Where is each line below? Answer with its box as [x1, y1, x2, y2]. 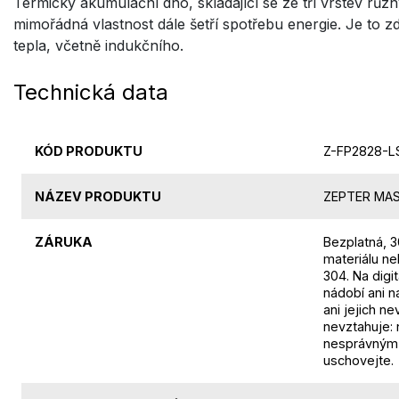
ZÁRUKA [35, 234, 93, 250]
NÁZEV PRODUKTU [35, 189, 161, 205]
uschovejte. [323, 353, 394, 369]
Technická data [13, 79, 168, 106]
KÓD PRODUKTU [35, 143, 142, 159]
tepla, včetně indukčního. [13, 37, 183, 55]
